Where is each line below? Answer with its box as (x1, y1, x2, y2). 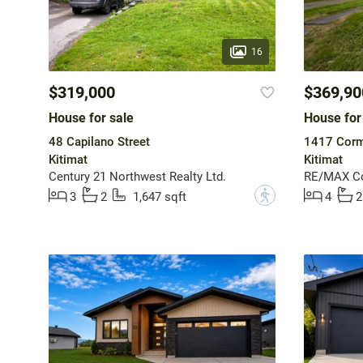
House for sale (48, 110, 134, 126)
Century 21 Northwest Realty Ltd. (48, 169, 226, 185)
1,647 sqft (132, 190, 186, 205)
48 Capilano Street (48, 135, 150, 150)
